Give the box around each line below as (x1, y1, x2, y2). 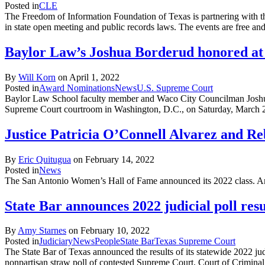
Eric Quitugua (18, 154, 71, 164)
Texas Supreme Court (154, 236, 235, 247)
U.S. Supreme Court (137, 82, 213, 93)
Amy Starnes (18, 225, 66, 236)
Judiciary (39, 236, 73, 247)
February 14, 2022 (85, 154, 154, 164)
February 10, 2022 (80, 225, 150, 236)
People (95, 236, 120, 247)
